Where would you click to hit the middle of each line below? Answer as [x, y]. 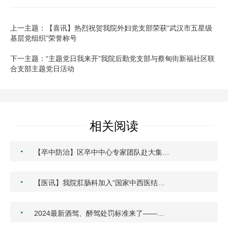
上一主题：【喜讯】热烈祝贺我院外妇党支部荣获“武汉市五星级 [111, 28]
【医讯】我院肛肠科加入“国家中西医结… [99, 183]
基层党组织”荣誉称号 [44, 38]
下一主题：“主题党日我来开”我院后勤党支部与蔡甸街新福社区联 [112, 59]
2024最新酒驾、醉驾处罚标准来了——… [99, 213]
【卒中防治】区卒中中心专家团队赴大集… [102, 152]
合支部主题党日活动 [42, 69]
